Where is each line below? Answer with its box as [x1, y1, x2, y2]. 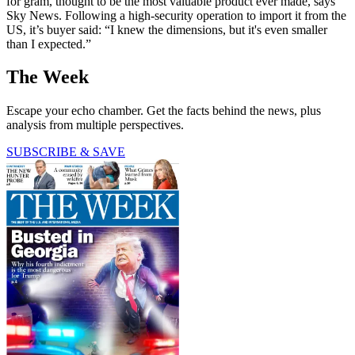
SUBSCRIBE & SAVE [6, 145, 125, 159]
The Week [6, 67, 89, 88]
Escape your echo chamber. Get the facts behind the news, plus [6, 104, 321, 118]
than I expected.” [6, 36, 91, 51]
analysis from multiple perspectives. [6, 118, 184, 132]
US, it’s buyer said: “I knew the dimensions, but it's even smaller [6, 22, 327, 36]
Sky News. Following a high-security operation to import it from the [6, 8, 346, 22]
